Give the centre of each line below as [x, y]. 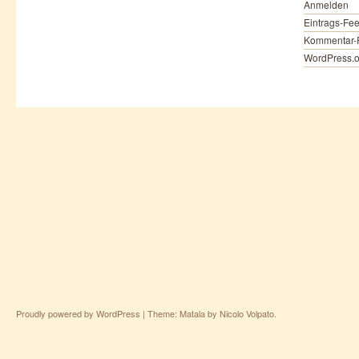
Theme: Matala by [184, 313]
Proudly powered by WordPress [78, 313]
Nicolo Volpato [247, 313]
